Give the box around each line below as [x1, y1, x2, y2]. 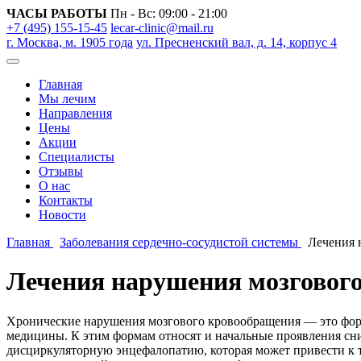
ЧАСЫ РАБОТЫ [6, 6, 107, 20]
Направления [39, 106, 112, 120]
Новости [39, 208, 86, 222]
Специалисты [39, 150, 114, 164]
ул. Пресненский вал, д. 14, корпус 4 [136, 35, 337, 49]
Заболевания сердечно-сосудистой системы [60, 235, 298, 249]
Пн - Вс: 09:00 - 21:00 [110, 6, 227, 20]
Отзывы [39, 164, 83, 178]
